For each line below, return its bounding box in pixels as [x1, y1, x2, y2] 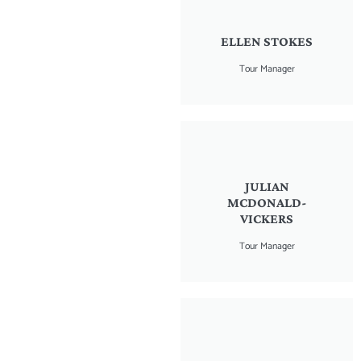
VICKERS [240, 210, 293, 226]
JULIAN [244, 178, 289, 194]
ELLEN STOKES [221, 33, 313, 49]
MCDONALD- [226, 194, 307, 210]
